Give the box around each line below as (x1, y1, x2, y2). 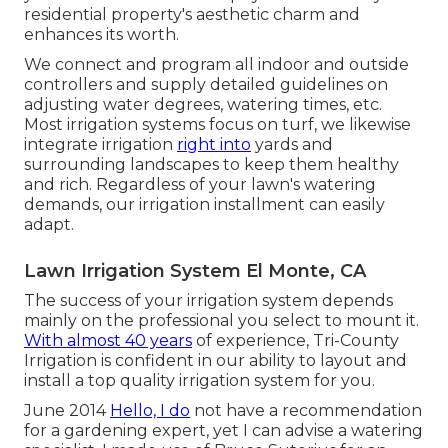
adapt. (24, 215, 74, 235)
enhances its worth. (24, 25, 179, 45)
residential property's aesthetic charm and (24, 5, 360, 25)
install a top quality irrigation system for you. (24, 371, 375, 391)
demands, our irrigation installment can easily (24, 195, 385, 215)
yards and (251, 135, 333, 155)
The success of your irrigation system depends (24, 291, 393, 311)
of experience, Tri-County (192, 331, 399, 351)
